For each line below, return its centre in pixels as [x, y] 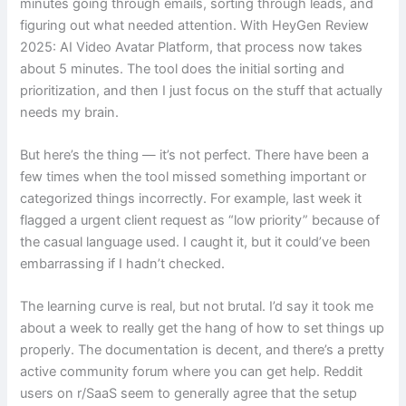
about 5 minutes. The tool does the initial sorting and [183, 68]
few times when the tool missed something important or [193, 177]
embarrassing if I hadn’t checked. [123, 264]
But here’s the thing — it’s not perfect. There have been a [195, 155]
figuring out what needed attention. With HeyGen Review [195, 25]
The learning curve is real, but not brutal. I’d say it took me [197, 307]
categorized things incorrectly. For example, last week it [191, 199]
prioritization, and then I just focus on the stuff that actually [202, 90]
